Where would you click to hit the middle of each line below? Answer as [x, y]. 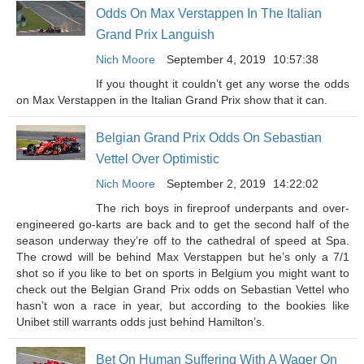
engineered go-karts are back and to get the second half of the [183, 224]
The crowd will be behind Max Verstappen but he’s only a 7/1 [183, 257]
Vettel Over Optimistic [158, 159]
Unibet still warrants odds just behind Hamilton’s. [141, 322]
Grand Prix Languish [155, 35]
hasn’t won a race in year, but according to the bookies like [183, 305]
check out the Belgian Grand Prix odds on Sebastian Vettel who [183, 289]
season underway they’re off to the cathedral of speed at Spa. [183, 240]
